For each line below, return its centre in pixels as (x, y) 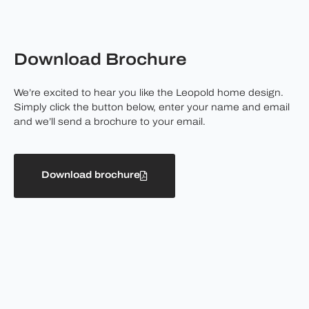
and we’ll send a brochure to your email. (110, 123)
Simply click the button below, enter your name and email (152, 108)
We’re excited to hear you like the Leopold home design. (149, 94)
